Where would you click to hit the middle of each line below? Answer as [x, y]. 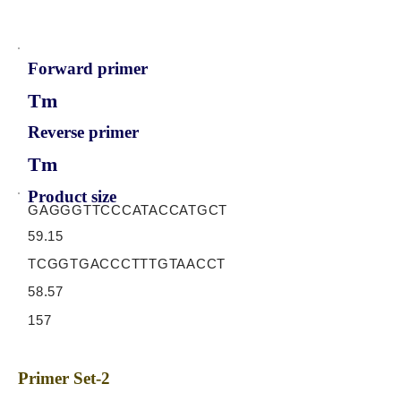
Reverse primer [83, 132]
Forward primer [88, 68]
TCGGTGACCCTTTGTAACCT [127, 264]
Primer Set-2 [64, 378]
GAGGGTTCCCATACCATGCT [128, 210]
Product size [72, 196]
